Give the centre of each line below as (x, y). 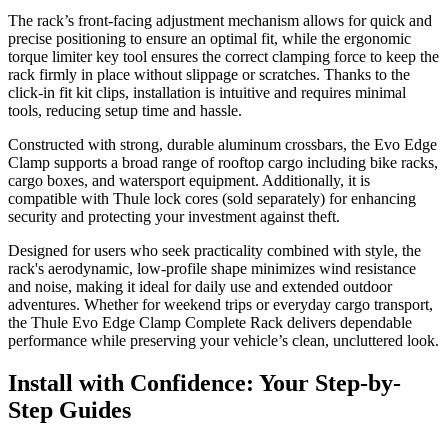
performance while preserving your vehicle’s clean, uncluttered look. (223, 341)
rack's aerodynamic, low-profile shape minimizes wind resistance (212, 269)
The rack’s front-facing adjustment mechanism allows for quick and (220, 21)
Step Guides (69, 410)
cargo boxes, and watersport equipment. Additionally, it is (189, 181)
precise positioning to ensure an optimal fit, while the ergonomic (209, 39)
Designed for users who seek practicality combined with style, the (214, 251)
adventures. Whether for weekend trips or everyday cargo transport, (220, 305)
